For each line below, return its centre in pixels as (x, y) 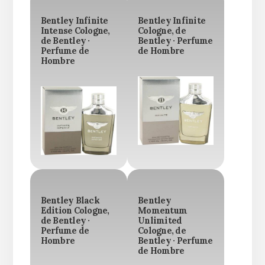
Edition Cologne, (75, 211)
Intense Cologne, (75, 31)
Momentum (162, 211)
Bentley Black (70, 201)
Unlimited (160, 221)
